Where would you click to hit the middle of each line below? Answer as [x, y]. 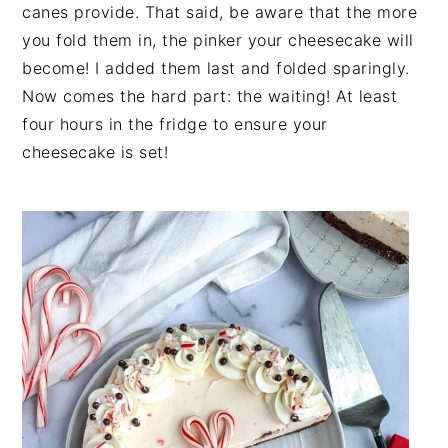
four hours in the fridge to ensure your [175, 124]
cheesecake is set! [95, 152]
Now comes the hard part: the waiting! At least [210, 96]
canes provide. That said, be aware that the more [220, 12]
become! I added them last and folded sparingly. [216, 68]
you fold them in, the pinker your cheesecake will [218, 40]
